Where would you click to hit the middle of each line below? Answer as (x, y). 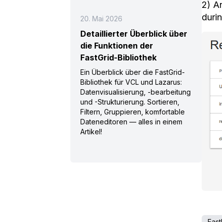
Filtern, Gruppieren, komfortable (133, 112)
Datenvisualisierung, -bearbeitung (136, 92)
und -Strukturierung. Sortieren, (130, 102)
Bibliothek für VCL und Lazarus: (131, 82)
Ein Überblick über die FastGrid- (133, 72)
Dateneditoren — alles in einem (131, 122)
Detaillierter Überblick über (134, 34)
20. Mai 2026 (101, 19)
